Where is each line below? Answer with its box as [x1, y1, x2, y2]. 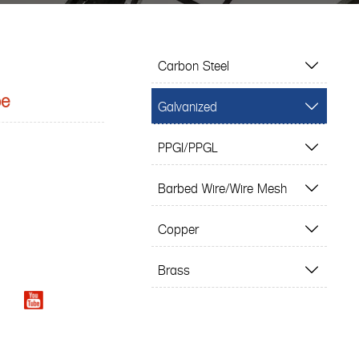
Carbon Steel [157, 56, 229, 75]
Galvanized [157, 97, 217, 115]
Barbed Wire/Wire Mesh [157, 179, 287, 197]
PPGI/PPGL [157, 138, 218, 156]
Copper [157, 220, 199, 238]
